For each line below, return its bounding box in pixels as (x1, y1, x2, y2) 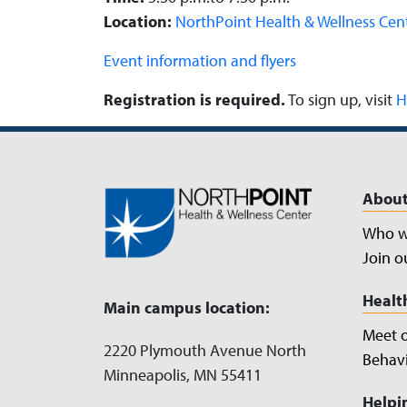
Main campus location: (104, 296, 270, 318)
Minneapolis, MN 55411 (104, 363, 262, 385)
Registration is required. (104, 88, 285, 110)
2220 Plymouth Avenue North (104, 339, 306, 361)
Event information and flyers (104, 49, 296, 71)
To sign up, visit (285, 88, 396, 110)
